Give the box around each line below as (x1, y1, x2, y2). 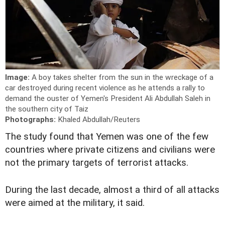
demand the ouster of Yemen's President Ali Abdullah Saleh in (5, 93, 210, 103)
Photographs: (5, 115, 58, 124)
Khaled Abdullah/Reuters (58, 115, 140, 124)
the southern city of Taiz (5, 104, 88, 114)
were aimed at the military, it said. (5, 197, 145, 208)
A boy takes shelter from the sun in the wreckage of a (32, 72, 213, 82)
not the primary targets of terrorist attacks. (5, 157, 188, 168)
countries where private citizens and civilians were (5, 144, 215, 155)
